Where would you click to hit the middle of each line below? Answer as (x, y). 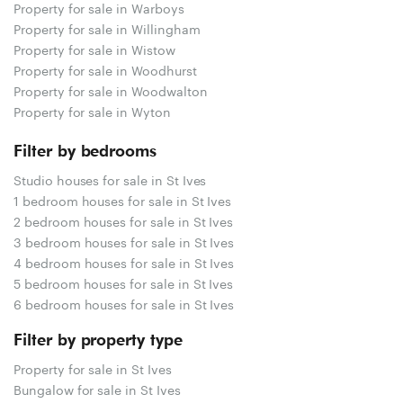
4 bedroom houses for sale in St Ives (124, 261)
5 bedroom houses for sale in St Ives (124, 282)
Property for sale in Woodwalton (111, 90)
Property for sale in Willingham (107, 27)
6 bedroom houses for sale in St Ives (124, 303)
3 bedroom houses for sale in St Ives (124, 241)
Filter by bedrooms (85, 150)
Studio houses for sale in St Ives (110, 179)
